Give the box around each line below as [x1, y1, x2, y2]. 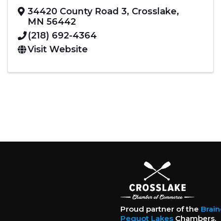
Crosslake [132, 5, 177, 17]
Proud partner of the [120, 204, 201, 214]
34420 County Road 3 [28, 5, 127, 17]
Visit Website [28, 43, 88, 55]
